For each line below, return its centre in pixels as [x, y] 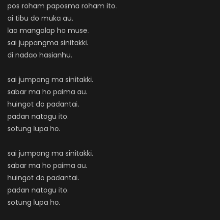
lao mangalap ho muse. [48, 30]
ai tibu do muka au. [40, 18]
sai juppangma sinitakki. [48, 43]
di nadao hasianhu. [40, 55]
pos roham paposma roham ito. [62, 6]
